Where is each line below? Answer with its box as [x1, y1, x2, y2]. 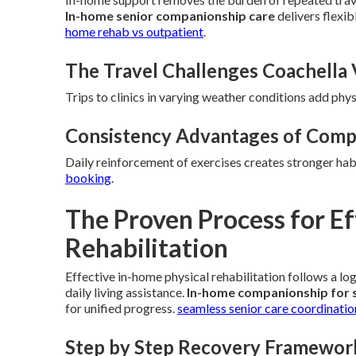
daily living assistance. [65, 284, 187, 300]
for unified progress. [65, 300, 177, 315]
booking [65, 170, 111, 185]
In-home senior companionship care [65, 8, 275, 23]
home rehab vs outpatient [65, 24, 203, 39]
